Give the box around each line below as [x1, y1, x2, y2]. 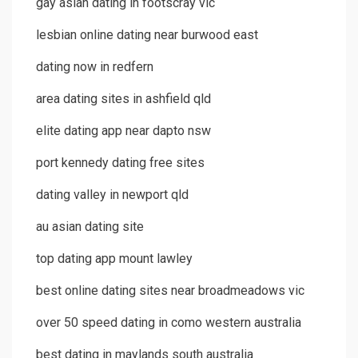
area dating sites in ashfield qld [36, 91, 211, 107]
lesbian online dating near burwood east [36, 27, 258, 43]
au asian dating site [36, 219, 144, 235]
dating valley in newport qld [36, 187, 189, 203]
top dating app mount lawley [36, 251, 193, 267]
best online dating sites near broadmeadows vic [36, 283, 304, 299]
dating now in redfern [36, 59, 153, 75]
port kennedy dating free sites [36, 155, 205, 171]
